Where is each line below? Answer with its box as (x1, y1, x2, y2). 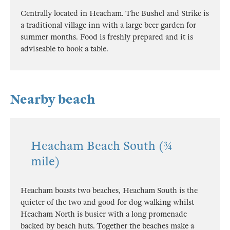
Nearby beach (10, 91, 95, 107)
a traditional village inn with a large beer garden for (21, 21, 196, 30)
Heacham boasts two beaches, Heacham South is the (21, 186, 198, 195)
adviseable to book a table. (21, 44, 108, 53)
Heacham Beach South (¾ (31, 139, 172, 154)
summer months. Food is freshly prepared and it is (21, 32, 193, 42)
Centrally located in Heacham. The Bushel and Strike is (21, 9, 209, 18)
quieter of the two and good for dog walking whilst (21, 198, 194, 207)
